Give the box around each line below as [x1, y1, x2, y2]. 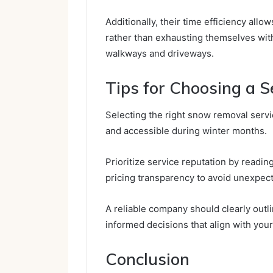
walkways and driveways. [105, 47, 214, 59]
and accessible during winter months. [105, 125, 267, 137]
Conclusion [105, 249, 190, 270]
